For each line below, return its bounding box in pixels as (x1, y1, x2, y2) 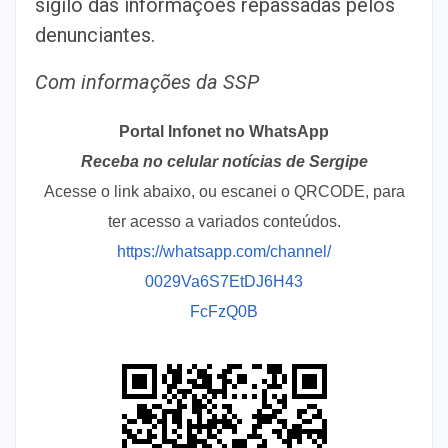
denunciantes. (35, 22, 155, 47)
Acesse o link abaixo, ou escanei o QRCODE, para (43, 182, 405, 200)
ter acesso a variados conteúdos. (107, 212, 341, 230)
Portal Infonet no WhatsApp (119, 122, 329, 140)
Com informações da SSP (35, 69, 259, 94)
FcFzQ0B (190, 302, 258, 320)
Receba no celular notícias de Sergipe (80, 152, 368, 170)
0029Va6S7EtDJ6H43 (145, 272, 303, 290)
